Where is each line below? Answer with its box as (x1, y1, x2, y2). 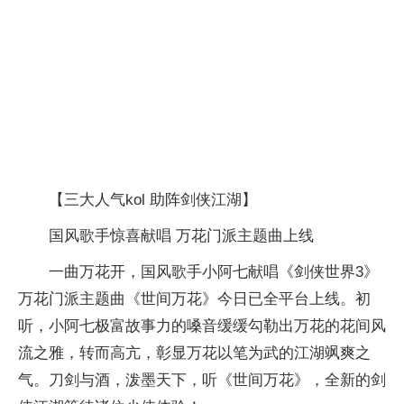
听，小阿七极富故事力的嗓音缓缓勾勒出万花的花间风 (18, 317, 386, 335)
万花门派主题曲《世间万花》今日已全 (18, 289, 279, 308)
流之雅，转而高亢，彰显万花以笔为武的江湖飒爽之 (18, 344, 371, 362)
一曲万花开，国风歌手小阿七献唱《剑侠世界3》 (49, 262, 379, 280)
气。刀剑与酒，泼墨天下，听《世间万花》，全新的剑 (18, 371, 386, 389)
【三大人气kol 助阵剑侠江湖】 (49, 190, 257, 208)
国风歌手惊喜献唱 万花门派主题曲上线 (49, 226, 314, 244)
